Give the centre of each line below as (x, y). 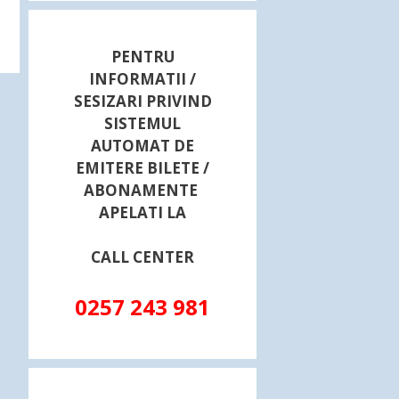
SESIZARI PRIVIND (142, 101)
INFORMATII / (142, 78)
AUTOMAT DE (142, 145)
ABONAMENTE (142, 190)
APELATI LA (142, 212)
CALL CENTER (142, 257)
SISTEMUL (142, 123)
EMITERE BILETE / (142, 167)
